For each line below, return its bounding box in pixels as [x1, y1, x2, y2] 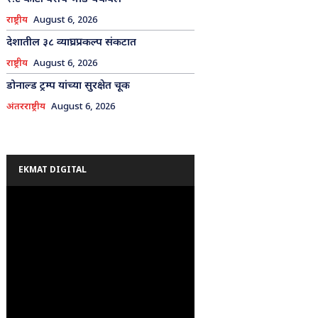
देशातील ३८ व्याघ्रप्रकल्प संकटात [6, 35, 136, 50]
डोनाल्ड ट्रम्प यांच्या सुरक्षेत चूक [6, 79, 130, 93]
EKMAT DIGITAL [18, 164, 87, 176]
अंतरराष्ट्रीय [6, 100, 45, 113]
